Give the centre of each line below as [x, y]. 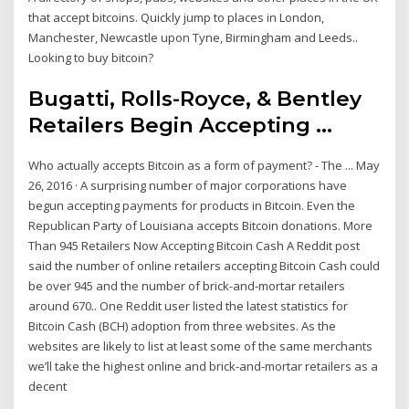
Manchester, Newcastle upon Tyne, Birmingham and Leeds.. [194, 37]
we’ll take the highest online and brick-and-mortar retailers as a [204, 367]
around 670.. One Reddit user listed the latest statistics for [189, 306]
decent [48, 387]
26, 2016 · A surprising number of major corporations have [188, 186]
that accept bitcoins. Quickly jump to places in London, [177, 17]
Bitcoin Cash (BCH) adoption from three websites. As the [183, 326]
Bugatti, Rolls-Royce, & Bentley [195, 99]
